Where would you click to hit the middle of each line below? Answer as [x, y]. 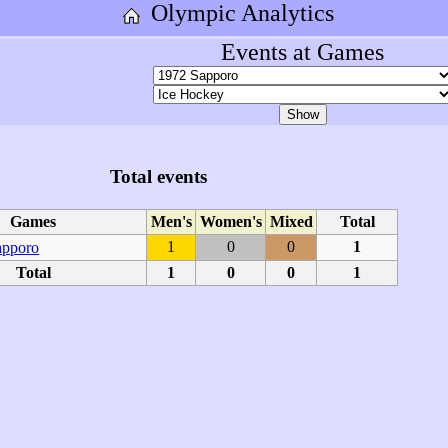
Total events [158, 176]
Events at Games [302, 52]
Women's [230, 221]
